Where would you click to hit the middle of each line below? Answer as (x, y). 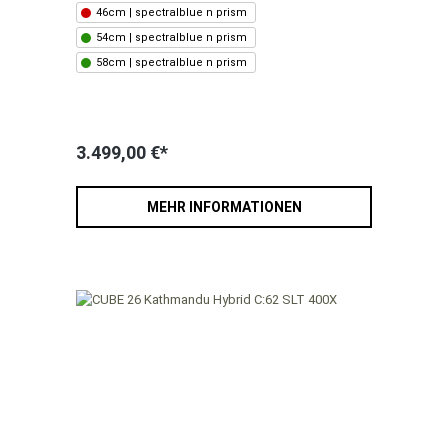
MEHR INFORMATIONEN (224, 207)
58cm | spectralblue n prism (171, 63)
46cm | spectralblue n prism (171, 13)
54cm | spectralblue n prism (171, 38)
